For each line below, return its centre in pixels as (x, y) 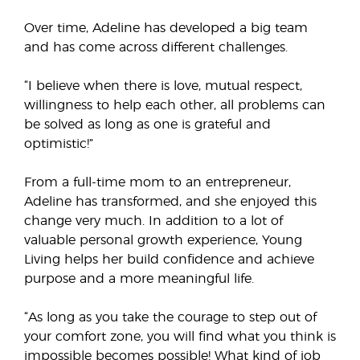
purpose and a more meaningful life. (139, 279)
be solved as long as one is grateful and (147, 125)
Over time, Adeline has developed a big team (166, 28)
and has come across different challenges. (156, 47)
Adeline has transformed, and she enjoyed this (170, 202)
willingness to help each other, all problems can (175, 105)
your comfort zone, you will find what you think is (180, 337)
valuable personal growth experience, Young (163, 240)
